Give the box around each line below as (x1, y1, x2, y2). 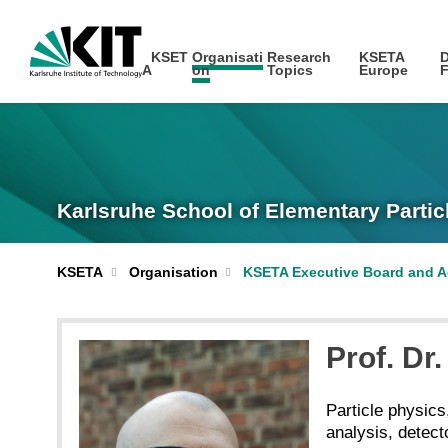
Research (266, 49, 331, 65)
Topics (266, 62, 313, 78)
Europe (358, 62, 408, 78)
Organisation (128, 264, 218, 280)
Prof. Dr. (326, 340, 442, 374)
